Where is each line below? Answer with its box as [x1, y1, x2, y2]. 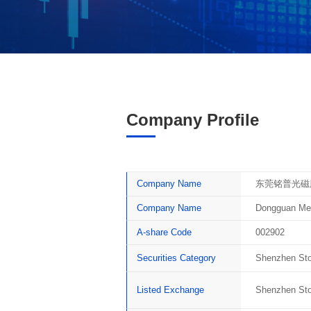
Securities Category [137, 252, 217, 263]
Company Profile [126, 110, 259, 129]
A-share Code [137, 227, 192, 237]
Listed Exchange [137, 284, 205, 295]
